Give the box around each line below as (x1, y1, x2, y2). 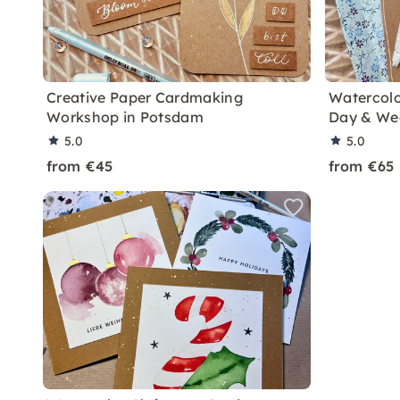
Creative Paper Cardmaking (46, 88, 244, 106)
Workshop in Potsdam (46, 108, 204, 126)
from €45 (46, 157, 113, 175)
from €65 (329, 157, 395, 175)
